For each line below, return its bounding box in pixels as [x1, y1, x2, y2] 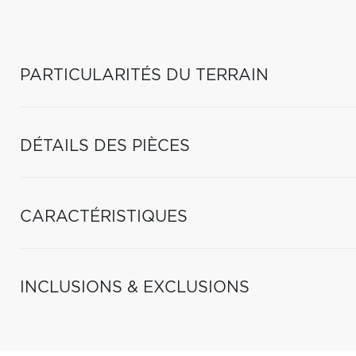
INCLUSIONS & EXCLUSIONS [20, 280, 250, 296]
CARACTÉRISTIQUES [20, 209, 188, 225]
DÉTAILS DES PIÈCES [20, 138, 190, 154]
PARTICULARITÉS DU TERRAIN [20, 68, 269, 83]
